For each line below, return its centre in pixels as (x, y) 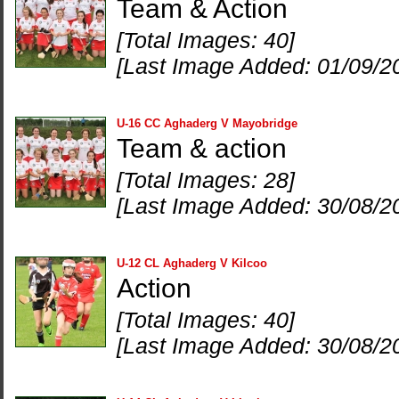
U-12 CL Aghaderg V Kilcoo (192, 263)
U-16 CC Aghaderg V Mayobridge (207, 123)
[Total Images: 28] (206, 180)
